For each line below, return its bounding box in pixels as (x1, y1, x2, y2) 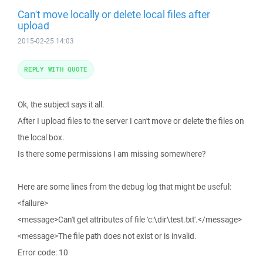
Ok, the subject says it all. (18, 99, 104, 110)
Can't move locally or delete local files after (18, 7, 210, 21)
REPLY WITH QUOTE (24, 65, 87, 73)
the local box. (18, 132, 65, 143)
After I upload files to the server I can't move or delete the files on (18, 116, 244, 126)
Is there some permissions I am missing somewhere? (18, 149, 205, 159)
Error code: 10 (18, 247, 68, 258)
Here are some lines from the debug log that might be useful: (18, 181, 231, 192)
